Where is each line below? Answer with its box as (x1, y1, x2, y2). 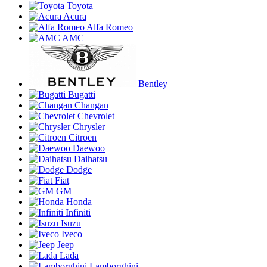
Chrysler (73, 122, 105, 132)
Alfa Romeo (86, 22, 133, 32)
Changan (74, 100, 108, 110)
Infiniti (66, 207, 91, 218)
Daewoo (73, 143, 105, 153)
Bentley (138, 79, 167, 89)
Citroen (69, 132, 97, 142)
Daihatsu (74, 154, 107, 164)
